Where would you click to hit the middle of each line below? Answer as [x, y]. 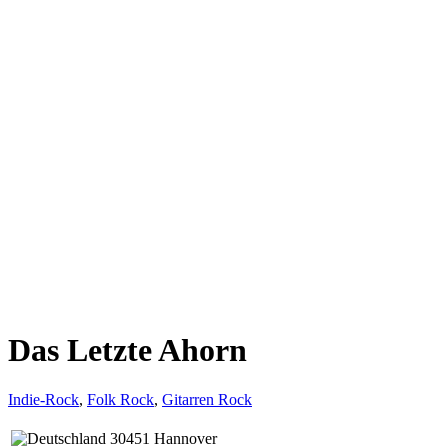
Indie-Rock [43, 399]
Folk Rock [120, 399]
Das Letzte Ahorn [127, 350]
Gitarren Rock [207, 399]
